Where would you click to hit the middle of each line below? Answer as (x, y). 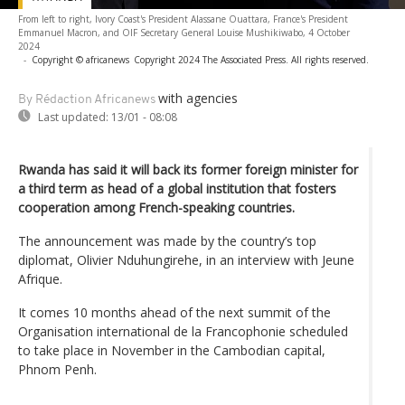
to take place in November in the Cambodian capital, (172, 350)
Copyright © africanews (80, 59)
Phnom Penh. (57, 369)
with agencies (198, 98)
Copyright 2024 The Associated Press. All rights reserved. (251, 59)
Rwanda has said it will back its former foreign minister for (188, 169)
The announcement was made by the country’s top (167, 240)
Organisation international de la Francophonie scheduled (183, 331)
